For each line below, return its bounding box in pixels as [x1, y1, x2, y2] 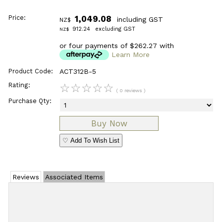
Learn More [111, 50, 150, 58]
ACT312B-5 [59, 67, 97, 75]
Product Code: [8, 67, 53, 75]
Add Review [91, 202, 131, 210]
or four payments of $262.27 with [59, 41, 174, 50]
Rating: [8, 81, 30, 89]
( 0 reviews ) [116, 87, 146, 93]
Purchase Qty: [8, 97, 52, 105]
